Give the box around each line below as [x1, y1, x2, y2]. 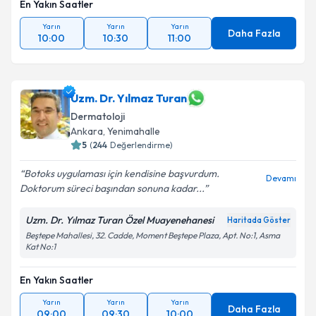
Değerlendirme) [110, 140, 173, 150]
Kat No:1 [25, 241, 56, 252]
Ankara [71, 125, 103, 138]
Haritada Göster [227, 215, 291, 225]
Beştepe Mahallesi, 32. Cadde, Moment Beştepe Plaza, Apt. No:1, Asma [25, 230, 280, 241]
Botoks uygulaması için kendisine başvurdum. [24, 167, 219, 180]
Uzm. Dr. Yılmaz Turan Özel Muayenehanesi [25, 214, 214, 226]
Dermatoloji [71, 110, 125, 123]
